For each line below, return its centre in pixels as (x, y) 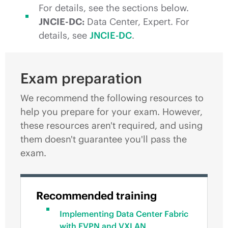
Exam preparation (81, 78)
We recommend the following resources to (112, 98)
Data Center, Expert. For (137, 22)
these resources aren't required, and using (111, 125)
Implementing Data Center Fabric (124, 214)
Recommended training (96, 196)
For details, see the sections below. (114, 8)
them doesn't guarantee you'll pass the (104, 139)
